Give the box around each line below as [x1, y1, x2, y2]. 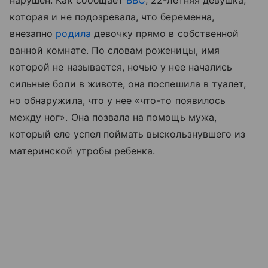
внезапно [10, 28, 56, 39]
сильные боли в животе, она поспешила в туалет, [10, 78, 246, 90]
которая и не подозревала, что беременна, [10, 11, 214, 23]
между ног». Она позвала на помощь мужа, [10, 111, 217, 123]
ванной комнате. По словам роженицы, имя [10, 44, 220, 56]
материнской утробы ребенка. [10, 145, 156, 157]
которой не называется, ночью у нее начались [10, 61, 233, 73]
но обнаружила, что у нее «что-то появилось [10, 95, 226, 106]
